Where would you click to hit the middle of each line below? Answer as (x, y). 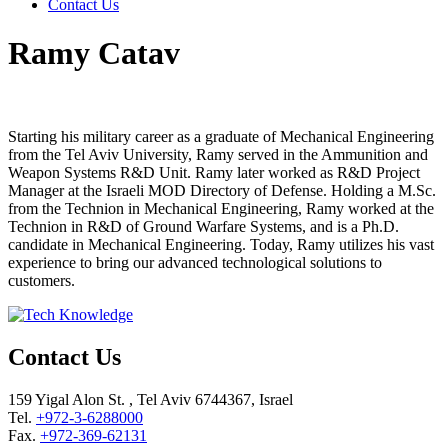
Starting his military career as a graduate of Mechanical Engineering (221, 136)
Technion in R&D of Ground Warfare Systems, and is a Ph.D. (203, 226)
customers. (41, 280)
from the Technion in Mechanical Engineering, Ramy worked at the (221, 208)
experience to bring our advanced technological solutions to (195, 262)
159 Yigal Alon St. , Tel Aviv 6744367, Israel (150, 399)
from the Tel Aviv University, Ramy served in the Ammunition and (218, 154)
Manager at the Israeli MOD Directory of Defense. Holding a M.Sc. (222, 190)
